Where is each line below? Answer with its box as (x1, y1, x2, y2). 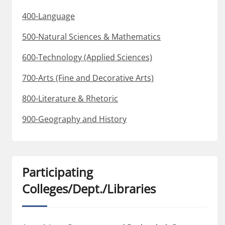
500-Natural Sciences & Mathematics (22, 31, 161, 42)
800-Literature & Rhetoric (22, 92, 118, 104)
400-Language (22, 10, 75, 22)
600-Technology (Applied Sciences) (22, 51, 152, 63)
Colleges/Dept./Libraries (22, 180, 156, 197)
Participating (22, 163, 93, 180)
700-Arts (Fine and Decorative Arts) (22, 72, 154, 83)
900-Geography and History (22, 113, 127, 125)
